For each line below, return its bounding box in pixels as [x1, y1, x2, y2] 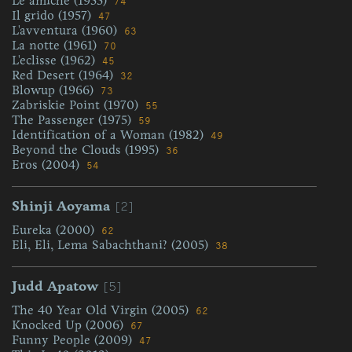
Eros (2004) [12, 157, 83, 172]
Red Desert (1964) [12, 68, 117, 82]
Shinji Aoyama [12, 197, 110, 214]
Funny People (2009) [12, 332, 136, 347]
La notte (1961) [12, 38, 101, 53]
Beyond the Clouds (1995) [12, 142, 163, 157]
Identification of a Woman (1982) [12, 127, 207, 142]
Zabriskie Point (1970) [12, 97, 142, 112]
